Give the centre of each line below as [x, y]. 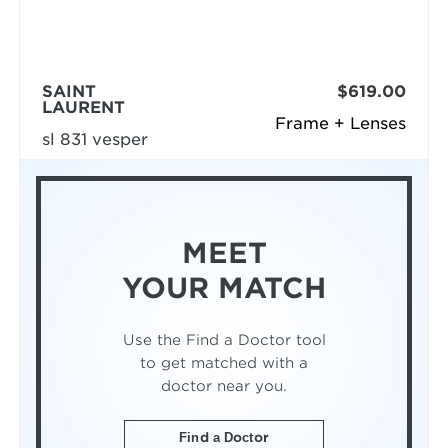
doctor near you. [224, 385]
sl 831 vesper [94, 140]
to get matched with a [224, 362]
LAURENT [83, 108]
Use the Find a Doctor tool [224, 339]
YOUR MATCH [224, 288]
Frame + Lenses [341, 124]
